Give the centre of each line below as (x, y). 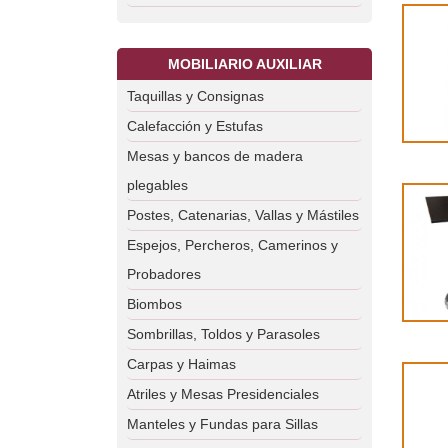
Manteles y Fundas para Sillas (222, 424)
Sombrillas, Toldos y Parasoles (223, 334)
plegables (157, 185)
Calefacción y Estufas (195, 126)
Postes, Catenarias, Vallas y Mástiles (243, 215)
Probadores (164, 274)
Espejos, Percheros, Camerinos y (232, 245)
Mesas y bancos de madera (215, 156)
